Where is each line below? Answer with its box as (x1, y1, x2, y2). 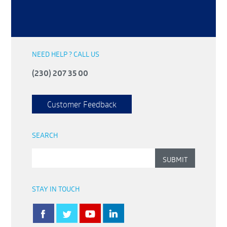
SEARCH (31, 130, 58, 140)
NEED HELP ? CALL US (31, 49, 99, 59)
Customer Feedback (47, 99, 117, 110)
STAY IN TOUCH (31, 183, 80, 194)
